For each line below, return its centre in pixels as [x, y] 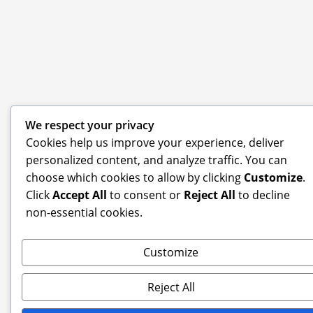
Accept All [80, 195]
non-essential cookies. [84, 212]
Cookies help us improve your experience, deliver [155, 142]
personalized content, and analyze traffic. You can [156, 160]
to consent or [145, 195]
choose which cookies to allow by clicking [135, 177]
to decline [263, 195]
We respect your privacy [90, 125]
